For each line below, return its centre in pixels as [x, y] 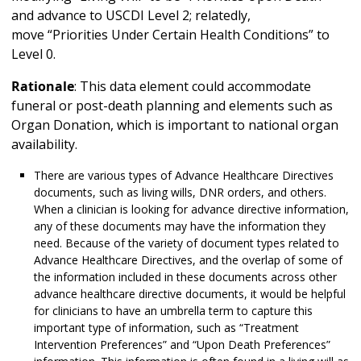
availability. [44, 145]
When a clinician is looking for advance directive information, [191, 210]
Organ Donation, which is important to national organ [175, 125]
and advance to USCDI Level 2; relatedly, [131, 16]
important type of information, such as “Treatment [166, 328]
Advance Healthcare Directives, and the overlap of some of [188, 260]
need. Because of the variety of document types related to [187, 243]
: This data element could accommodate [193, 87]
